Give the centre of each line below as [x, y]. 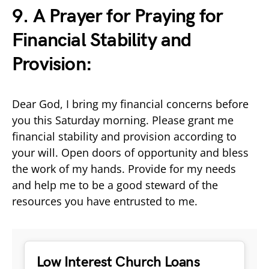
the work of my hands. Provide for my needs [124, 168]
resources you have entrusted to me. [105, 201]
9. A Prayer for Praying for [118, 16]
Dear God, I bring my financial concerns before [130, 104]
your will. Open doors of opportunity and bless [130, 152]
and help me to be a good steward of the [115, 185]
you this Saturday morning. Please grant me [123, 120]
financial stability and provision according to [124, 136]
